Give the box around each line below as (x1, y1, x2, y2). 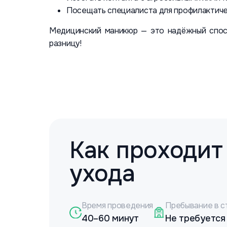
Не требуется (165, 213, 225, 224)
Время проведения (82, 200, 154, 211)
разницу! (49, 38, 82, 49)
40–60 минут (82, 213, 139, 224)
